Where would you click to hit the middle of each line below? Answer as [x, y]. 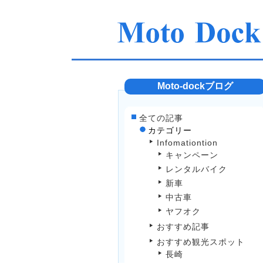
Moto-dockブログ [195, 86]
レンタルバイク [196, 169]
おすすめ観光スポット [201, 242]
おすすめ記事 [183, 227]
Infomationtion [187, 143]
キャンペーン [192, 155]
